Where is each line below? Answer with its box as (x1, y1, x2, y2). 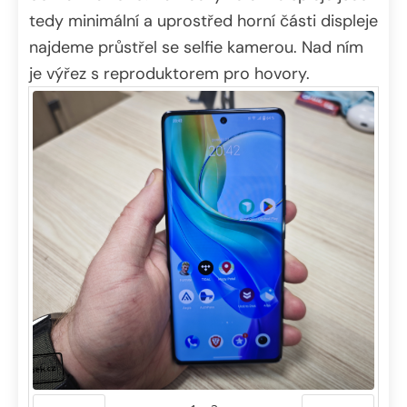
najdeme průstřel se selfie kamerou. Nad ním (29, 35, 363, 58)
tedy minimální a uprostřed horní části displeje (29, 9, 378, 32)
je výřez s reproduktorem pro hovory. (29, 62, 310, 84)
